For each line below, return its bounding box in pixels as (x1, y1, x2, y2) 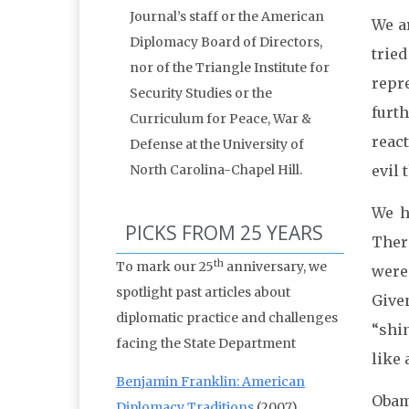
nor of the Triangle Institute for (130, 59, 330, 77)
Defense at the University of (130, 136, 304, 153)
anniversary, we (224, 258, 327, 276)
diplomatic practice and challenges (116, 309, 338, 327)
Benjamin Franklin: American (116, 373, 305, 391)
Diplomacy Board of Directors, (130, 34, 322, 51)
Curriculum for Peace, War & (130, 110, 311, 128)
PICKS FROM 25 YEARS (125, 220, 323, 246)
